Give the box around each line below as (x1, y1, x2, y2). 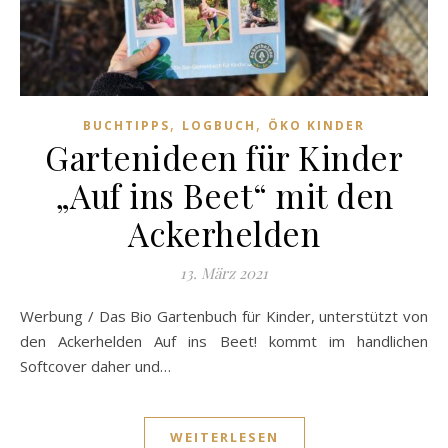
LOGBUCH (182, 117, 256, 135)
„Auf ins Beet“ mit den (54, 173, 394, 218)
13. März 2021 (180, 263, 268, 284)
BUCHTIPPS (83, 117, 170, 135)
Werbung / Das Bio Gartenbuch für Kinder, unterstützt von (20, 306, 34, 327)
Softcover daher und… (20, 356, 171, 377)
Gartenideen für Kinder (45, 135, 403, 180)
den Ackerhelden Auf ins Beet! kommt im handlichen (20, 331, 428, 352)
